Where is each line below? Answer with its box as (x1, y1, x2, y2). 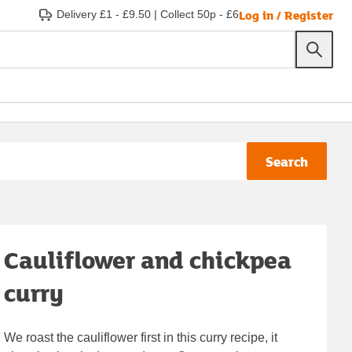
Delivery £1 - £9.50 (57, 8, 151, 20)
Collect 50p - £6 (160, 8, 239, 20)
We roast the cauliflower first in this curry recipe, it (4, 330, 278, 344)
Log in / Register (239, 5, 333, 24)
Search (266, 151, 308, 171)
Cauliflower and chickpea (4, 242, 292, 277)
